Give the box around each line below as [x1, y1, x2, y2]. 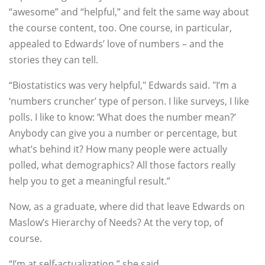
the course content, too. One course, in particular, [9, 21, 232, 35]
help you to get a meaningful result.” [9, 174, 170, 188]
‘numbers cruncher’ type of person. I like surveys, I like [9, 95, 249, 108]
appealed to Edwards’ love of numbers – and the [9, 37, 224, 51]
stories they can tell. [9, 53, 98, 67]
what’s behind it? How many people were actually [9, 143, 227, 156]
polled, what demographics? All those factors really [9, 159, 235, 172]
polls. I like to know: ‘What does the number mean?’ [9, 111, 236, 124]
